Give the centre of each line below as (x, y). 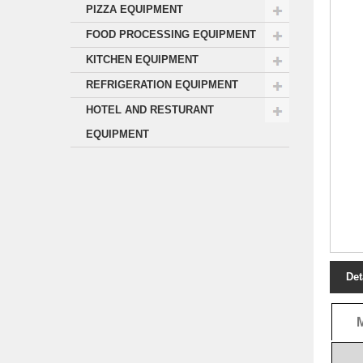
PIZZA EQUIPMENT (135, 9)
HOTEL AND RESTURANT (150, 110)
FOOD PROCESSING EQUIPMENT (171, 34)
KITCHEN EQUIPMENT (142, 60)
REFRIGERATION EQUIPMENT (162, 85)
